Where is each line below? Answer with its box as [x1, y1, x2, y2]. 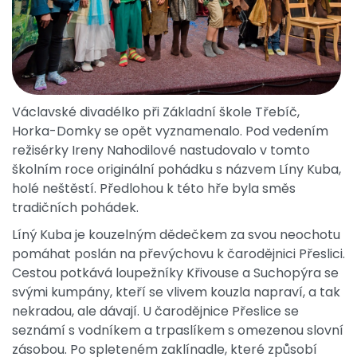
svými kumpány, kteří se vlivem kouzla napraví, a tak [12, 283, 340, 302]
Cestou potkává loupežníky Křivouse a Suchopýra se [12, 264, 339, 283]
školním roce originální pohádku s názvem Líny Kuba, [12, 160, 341, 179]
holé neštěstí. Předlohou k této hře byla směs [12, 179, 296, 198]
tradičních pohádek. [12, 198, 139, 218]
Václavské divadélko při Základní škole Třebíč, [12, 103, 300, 122]
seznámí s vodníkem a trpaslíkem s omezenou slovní [12, 321, 343, 340]
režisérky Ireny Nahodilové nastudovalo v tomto [12, 141, 310, 160]
